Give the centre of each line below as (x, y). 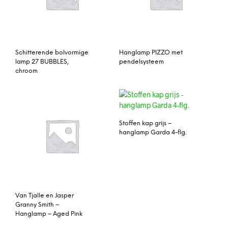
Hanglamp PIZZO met (151, 52)
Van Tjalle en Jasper (45, 196)
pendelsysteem (141, 62)
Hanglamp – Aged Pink (49, 214)
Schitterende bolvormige (52, 52)
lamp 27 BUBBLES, (42, 62)
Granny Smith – (37, 205)
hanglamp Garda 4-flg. (153, 133)
